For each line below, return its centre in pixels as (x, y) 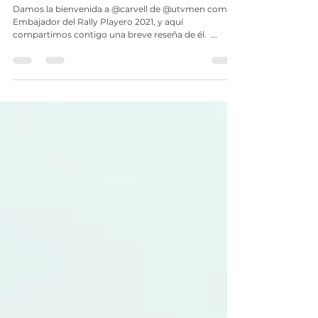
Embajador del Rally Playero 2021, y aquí (98, 48)
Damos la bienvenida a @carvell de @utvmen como (123, 35)
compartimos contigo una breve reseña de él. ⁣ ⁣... (115, 60)
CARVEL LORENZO (60, 15)
